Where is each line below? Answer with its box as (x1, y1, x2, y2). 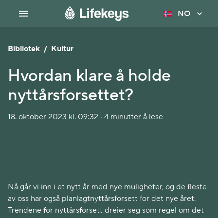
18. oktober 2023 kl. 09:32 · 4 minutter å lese (8, 112, 163, 122)
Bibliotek (8, 44, 40, 54)
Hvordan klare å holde (8, 65, 171, 86)
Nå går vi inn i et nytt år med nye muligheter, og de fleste (8, 182, 207, 192)
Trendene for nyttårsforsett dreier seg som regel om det (8, 205, 204, 215)
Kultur (51, 44, 73, 54)
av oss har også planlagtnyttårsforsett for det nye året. (8, 194, 196, 203)
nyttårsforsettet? (8, 85, 134, 106)
